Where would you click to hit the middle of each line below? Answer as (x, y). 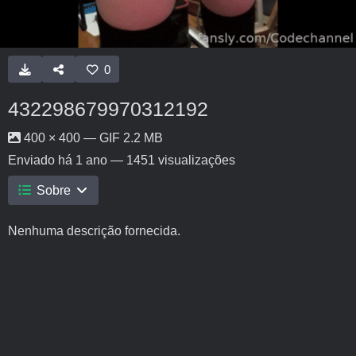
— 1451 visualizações (171, 160)
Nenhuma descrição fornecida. (94, 231)
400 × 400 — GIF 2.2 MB (92, 138)
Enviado (33, 160)
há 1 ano (83, 160)
